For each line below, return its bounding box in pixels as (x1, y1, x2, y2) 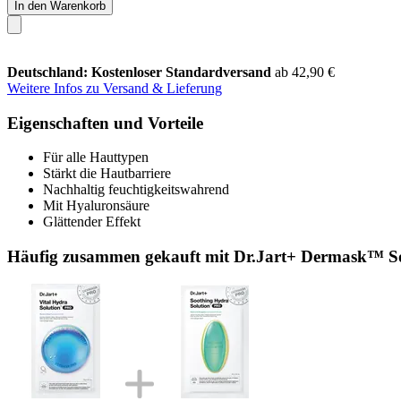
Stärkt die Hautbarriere (43, 166, 171, 182)
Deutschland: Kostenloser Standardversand (7, 64, 275, 80)
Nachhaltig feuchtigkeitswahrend (43, 182, 229, 198)
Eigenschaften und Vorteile (7, 113, 203, 132)
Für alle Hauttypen (43, 149, 149, 166)
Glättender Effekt (43, 214, 141, 230)
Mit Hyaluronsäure (43, 198, 149, 214)
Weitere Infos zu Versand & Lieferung (7, 80, 222, 96)
